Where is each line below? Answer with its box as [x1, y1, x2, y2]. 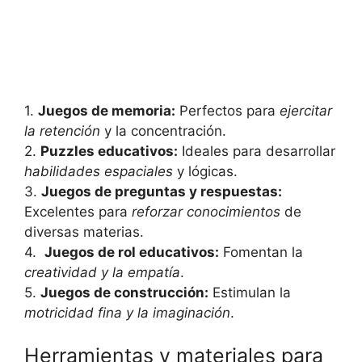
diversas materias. [24, 223, 144, 240]
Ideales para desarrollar [178, 142, 335, 159]
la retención [24, 122, 100, 139]
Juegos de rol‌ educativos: [44, 243, 219, 260]
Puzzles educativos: [40, 142, 178, 159]
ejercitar [280, 102, 332, 119]
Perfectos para [175, 102, 280, 119]
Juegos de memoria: [38, 102, 175, 119]
